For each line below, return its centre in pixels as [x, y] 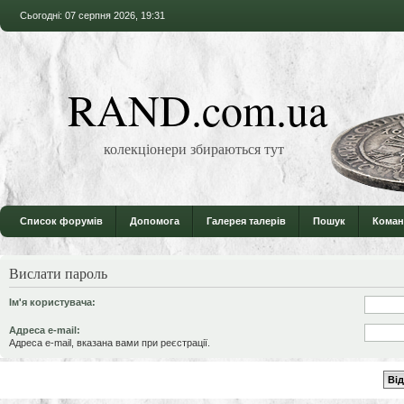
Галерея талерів [246, 221]
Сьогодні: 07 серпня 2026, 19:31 [92, 15]
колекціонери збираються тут [194, 148]
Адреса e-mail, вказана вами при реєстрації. [110, 342]
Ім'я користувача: [52, 302]
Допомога [155, 221]
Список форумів [61, 221]
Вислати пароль [58, 273]
